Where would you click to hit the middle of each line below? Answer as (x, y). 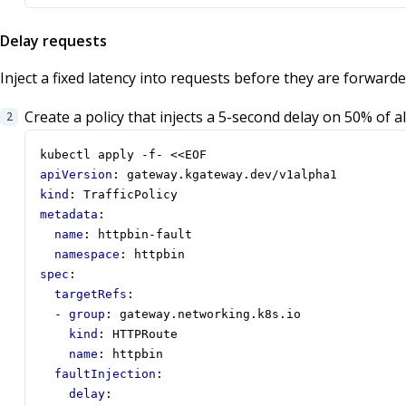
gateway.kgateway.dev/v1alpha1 (232, 175)
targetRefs (91, 295)
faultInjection (105, 374)
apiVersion (76, 175)
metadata (69, 215)
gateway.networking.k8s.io (210, 314)
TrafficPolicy (130, 195)
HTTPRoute (145, 334)
